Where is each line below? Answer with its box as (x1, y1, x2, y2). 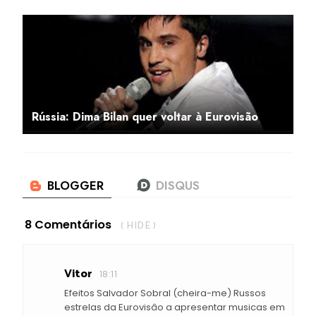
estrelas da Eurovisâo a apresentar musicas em (64, 300, 285, 314)
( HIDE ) (121, 217, 156, 234)
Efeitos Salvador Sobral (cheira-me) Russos (64, 286, 266, 300)
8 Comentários (25, 216, 111, 233)
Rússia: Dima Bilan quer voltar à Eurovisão (32, 109, 258, 125)
